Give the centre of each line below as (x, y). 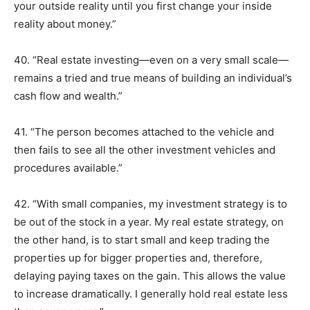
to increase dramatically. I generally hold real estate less (151, 294)
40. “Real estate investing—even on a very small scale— (151, 60)
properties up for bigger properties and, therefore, (138, 258)
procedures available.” (68, 168)
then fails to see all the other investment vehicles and (145, 150)
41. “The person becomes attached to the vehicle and (144, 132)
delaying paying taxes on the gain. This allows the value (150, 276)
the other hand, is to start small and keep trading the (142, 240)
